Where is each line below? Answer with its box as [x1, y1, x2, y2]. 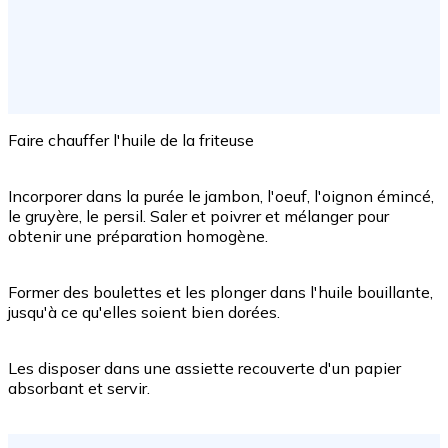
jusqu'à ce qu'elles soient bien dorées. [8, 302, 280, 323]
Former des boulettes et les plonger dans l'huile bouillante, [8, 282, 433, 303]
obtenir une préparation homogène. [8, 226, 268, 247]
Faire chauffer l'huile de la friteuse [8, 130, 254, 151]
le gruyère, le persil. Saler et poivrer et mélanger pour [8, 206, 389, 227]
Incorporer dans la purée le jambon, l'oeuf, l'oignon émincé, [8, 186, 434, 207]
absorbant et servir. [8, 378, 150, 399]
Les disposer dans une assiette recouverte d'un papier [8, 358, 401, 379]
